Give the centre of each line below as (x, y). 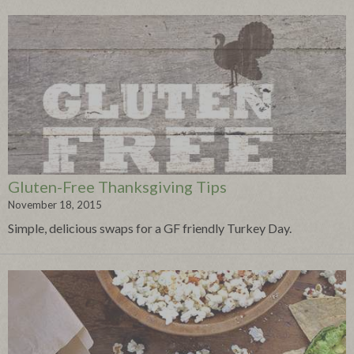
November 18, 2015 (55, 205)
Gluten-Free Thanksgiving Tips (117, 187)
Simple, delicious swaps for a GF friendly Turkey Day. (150, 228)
